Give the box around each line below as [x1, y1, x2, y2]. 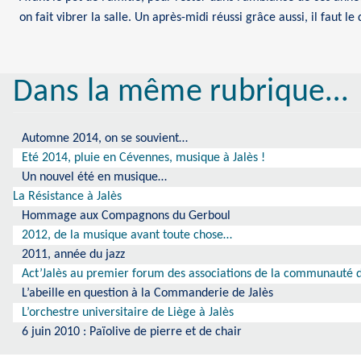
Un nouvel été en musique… [22, 171, 168, 185]
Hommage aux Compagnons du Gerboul [22, 210, 231, 223]
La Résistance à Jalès [13, 190, 122, 204]
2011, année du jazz [22, 248, 126, 262]
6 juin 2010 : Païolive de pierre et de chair [22, 326, 243, 339]
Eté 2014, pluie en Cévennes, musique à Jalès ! [22, 151, 266, 165]
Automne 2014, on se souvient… [22, 132, 189, 146]
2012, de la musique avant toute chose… [22, 229, 233, 243]
